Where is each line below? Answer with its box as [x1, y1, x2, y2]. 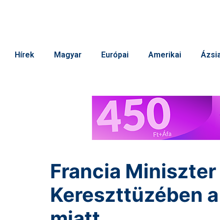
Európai [101, 50, 129, 59]
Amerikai [148, 50, 181, 59]
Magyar [54, 50, 82, 59]
